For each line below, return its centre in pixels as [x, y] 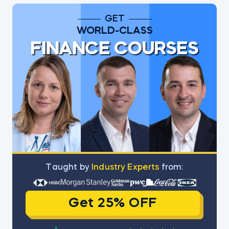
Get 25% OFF [113, 203]
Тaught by [69, 168]
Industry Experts [125, 168]
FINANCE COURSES [114, 50]
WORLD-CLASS [114, 31]
